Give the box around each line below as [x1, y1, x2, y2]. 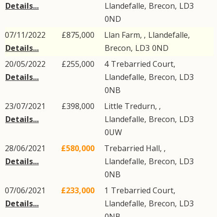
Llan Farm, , [104, 30, 148, 40]
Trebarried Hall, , [104, 143, 166, 154]
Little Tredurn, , [104, 101, 161, 111]
